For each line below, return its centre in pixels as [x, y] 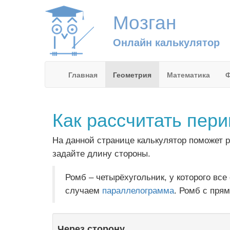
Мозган [144, 21]
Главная [83, 74]
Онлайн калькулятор [166, 42]
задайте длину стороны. [101, 154]
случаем [84, 191]
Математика [188, 74]
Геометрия [132, 74]
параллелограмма [138, 191]
